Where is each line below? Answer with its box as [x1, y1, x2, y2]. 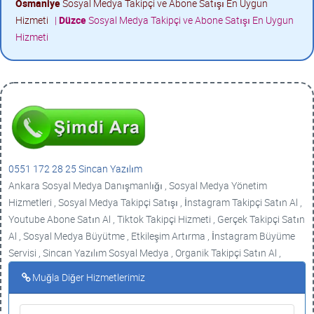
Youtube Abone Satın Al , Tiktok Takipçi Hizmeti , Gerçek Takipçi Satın [8, 212, 305, 226]
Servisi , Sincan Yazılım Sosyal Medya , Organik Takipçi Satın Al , [8, 246, 281, 259]
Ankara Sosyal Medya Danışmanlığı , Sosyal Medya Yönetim [8, 179, 267, 192]
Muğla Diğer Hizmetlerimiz [32, 271, 145, 284]
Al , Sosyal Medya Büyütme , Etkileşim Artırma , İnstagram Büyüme [8, 229, 295, 243]
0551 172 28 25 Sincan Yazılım [8, 162, 142, 175]
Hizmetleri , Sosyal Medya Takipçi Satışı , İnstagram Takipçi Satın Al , [8, 196, 302, 209]
